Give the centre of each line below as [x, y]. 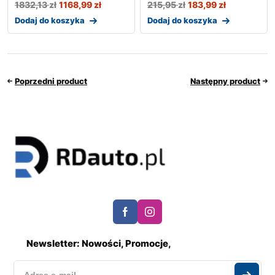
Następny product [225, 81]
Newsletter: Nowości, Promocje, [99, 244]
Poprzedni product [51, 81]
